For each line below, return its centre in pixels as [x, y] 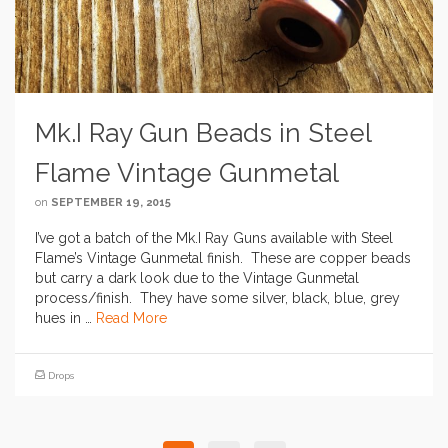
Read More [131, 318]
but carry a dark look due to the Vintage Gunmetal [197, 278]
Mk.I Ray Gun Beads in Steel [203, 133]
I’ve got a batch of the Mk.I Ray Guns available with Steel [214, 238]
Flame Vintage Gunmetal [187, 173]
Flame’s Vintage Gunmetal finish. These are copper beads [223, 258]
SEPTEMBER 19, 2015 [111, 203]
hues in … [65, 318]
